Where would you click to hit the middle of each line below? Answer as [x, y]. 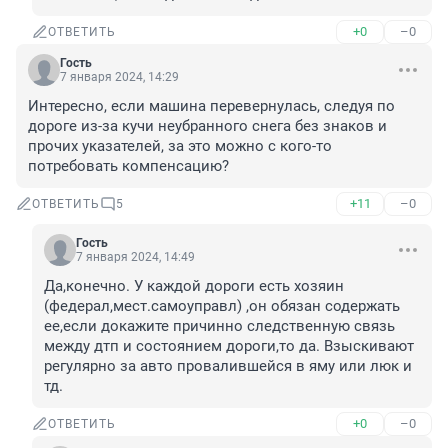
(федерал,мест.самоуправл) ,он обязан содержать [222, 306]
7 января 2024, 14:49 [135, 257]
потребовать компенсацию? [128, 166]
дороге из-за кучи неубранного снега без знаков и [207, 126]
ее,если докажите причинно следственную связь [219, 326]
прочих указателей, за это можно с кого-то [180, 146]
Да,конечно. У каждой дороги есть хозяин [194, 286]
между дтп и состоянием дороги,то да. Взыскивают [229, 346]
